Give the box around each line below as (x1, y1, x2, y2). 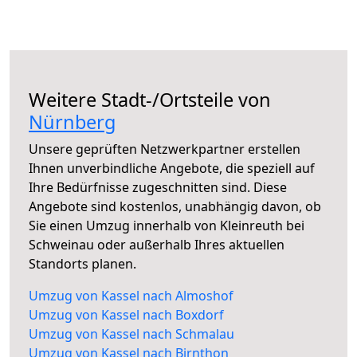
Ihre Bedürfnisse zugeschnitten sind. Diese (29, 178, 287, 197)
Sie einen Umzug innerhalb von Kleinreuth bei (29, 217, 304, 235)
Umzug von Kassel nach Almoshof (29, 287, 233, 305)
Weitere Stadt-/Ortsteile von (29, 87, 271, 113)
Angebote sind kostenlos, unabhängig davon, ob (29, 198, 321, 216)
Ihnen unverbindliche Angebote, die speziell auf (29, 159, 315, 178)
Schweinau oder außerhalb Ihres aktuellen (29, 236, 284, 254)
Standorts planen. (29, 255, 136, 273)
